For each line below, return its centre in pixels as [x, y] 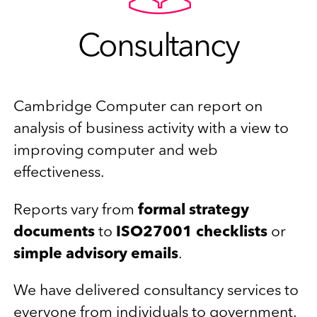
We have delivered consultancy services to [156, 291]
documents [54, 232]
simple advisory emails [96, 254]
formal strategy [194, 210]
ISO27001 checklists [192, 232]
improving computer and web [116, 151]
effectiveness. [59, 173]
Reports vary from [76, 210]
